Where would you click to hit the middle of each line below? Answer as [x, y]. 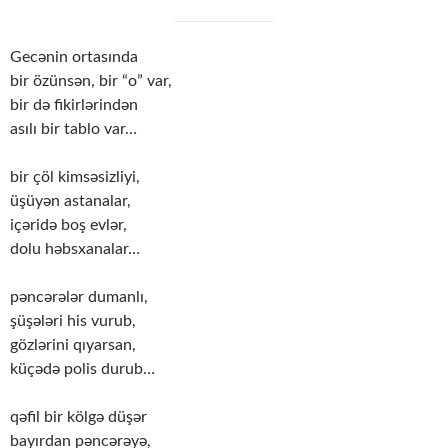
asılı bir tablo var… [73, 129]
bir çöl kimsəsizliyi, [75, 177]
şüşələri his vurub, [73, 321]
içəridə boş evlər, [68, 225]
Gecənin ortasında [74, 57]
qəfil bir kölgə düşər [78, 417]
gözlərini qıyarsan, [73, 345]
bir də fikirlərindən [74, 105]
